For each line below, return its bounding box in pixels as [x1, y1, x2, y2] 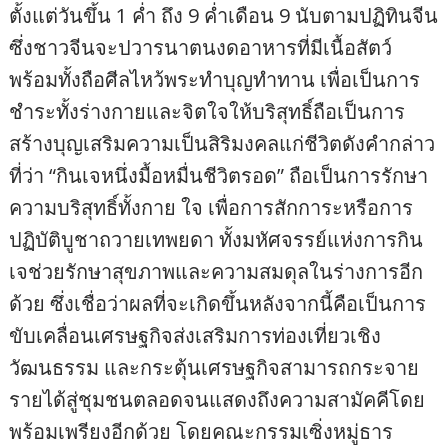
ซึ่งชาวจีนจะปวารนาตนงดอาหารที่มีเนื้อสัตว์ [9, 34, 393, 62]
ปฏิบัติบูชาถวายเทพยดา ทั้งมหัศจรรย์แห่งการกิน [9, 226, 424, 254]
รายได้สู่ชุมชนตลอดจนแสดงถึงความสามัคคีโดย [9, 386, 426, 414]
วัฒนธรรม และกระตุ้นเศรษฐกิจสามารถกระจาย [9, 354, 420, 382]
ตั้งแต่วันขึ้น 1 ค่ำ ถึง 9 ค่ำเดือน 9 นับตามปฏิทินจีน [9, 2, 439, 30]
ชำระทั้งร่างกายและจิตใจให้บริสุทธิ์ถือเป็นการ [9, 98, 406, 126]
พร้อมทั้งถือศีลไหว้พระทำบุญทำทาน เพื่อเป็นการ [9, 66, 421, 94]
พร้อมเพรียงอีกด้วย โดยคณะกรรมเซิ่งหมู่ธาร [9, 418, 394, 446]
